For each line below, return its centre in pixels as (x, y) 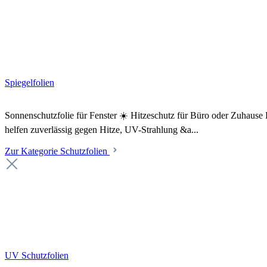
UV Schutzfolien (37, 255)
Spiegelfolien (30, 83)
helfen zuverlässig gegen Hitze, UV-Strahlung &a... (102, 130)
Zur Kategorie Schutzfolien (57, 151)
